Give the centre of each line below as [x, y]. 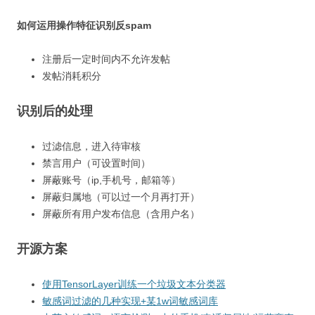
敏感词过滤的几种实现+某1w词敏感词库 [130, 301]
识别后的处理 [55, 111]
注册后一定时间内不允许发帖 [106, 59]
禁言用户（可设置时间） [96, 163]
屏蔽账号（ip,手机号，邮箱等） [111, 180]
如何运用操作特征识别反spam [84, 25]
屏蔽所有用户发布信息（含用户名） [121, 214]
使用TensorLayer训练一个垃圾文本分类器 [134, 284]
